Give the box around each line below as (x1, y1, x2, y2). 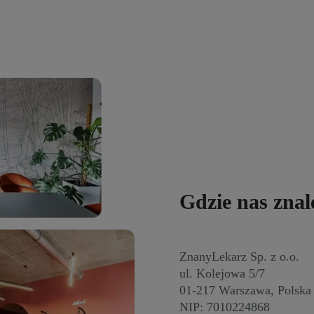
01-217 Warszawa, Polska (179, 282, 311, 297)
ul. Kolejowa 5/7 (179, 266, 265, 280)
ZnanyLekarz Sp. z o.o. (179, 249, 299, 264)
